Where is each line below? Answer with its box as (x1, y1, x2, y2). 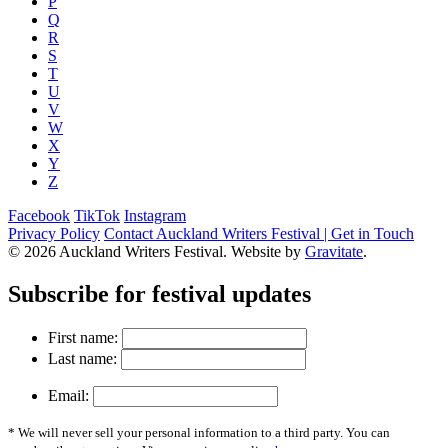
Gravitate (305, 242, 363, 260)
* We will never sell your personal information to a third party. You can (8, 424, 390, 440)
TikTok (74, 206, 120, 224)
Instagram (124, 206, 186, 224)
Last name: (48, 349, 117, 367)
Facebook (8, 206, 70, 224)
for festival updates (115, 280, 311, 307)
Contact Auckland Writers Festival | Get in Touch (104, 224, 414, 242)
